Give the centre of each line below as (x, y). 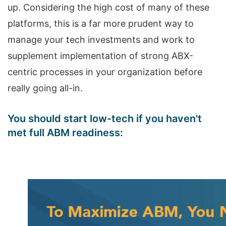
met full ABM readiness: (65, 133)
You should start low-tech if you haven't (105, 119)
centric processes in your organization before (105, 72)
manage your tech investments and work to (101, 40)
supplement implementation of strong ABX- (100, 56)
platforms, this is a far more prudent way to (101, 23)
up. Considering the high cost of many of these (108, 7)
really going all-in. (45, 88)
